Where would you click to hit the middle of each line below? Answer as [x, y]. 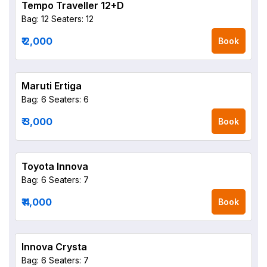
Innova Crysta [54, 247]
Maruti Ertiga [52, 86]
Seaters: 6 [69, 99]
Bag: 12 [35, 19]
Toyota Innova [55, 166]
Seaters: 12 [72, 19]
